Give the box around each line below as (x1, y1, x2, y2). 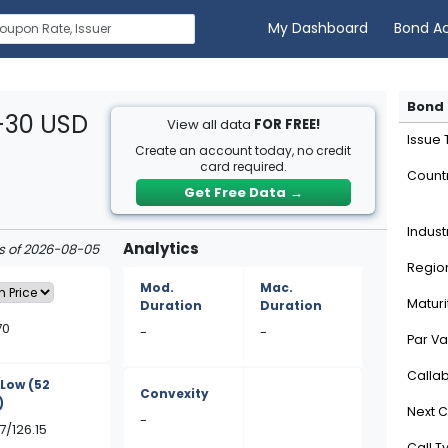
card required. (199, 158, 287, 175)
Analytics (123, 238, 200, 259)
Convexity (140, 385, 210, 402)
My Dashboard (268, 18, 369, 39)
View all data (166, 115, 254, 134)
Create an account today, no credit (135, 142, 352, 159)
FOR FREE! (253, 115, 320, 134)
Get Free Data (183, 183, 286, 202)
